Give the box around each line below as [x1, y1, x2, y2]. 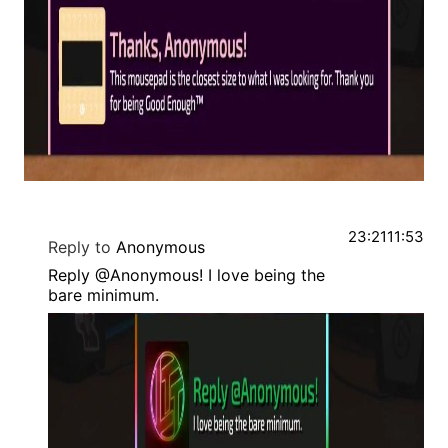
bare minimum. [48, 285, 159, 306]
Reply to [48, 237, 111, 258]
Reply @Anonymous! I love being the [48, 265, 325, 286]
